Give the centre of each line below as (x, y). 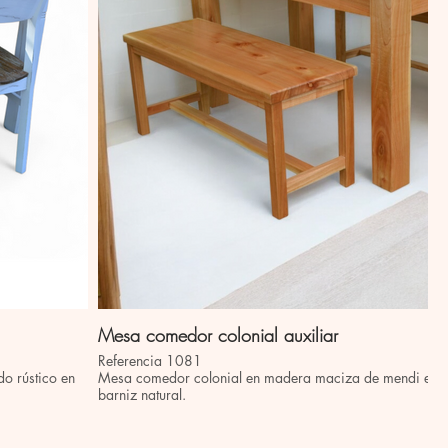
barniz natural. (142, 394)
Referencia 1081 (150, 360)
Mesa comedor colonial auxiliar (218, 335)
